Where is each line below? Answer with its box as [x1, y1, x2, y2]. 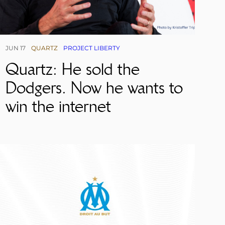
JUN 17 [5, 44, 26, 52]
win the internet [5, 96, 111, 117]
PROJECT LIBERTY [63, 44, 120, 52]
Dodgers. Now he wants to [5, 78, 183, 98]
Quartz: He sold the [5, 59, 140, 79]
